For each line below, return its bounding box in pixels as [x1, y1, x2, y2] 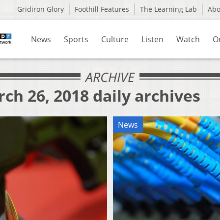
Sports [64, 34, 88, 45]
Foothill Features [75, 4, 129, 14]
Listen [141, 34, 164, 45]
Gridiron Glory [17, 4, 64, 14]
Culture [101, 34, 129, 45]
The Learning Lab [140, 4, 197, 14]
